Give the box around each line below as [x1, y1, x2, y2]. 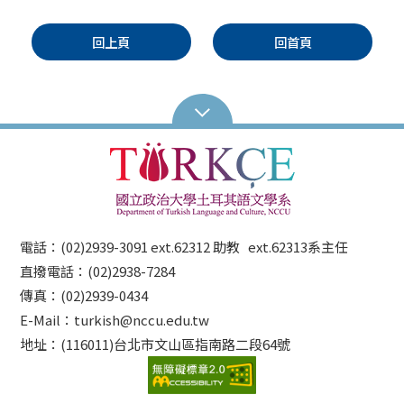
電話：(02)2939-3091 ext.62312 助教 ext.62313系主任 [20, 236, 349, 256]
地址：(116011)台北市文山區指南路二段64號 [20, 334, 291, 353]
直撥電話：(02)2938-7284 [20, 261, 189, 280]
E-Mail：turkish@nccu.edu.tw [20, 309, 210, 329]
